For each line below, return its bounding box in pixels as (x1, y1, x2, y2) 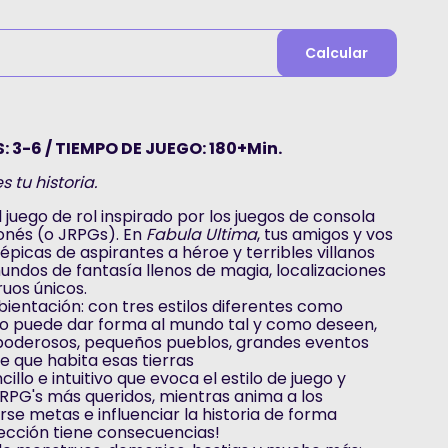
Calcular (305, 43, 369, 63)
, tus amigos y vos (257, 223, 394, 246)
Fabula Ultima (146, 223, 258, 246)
